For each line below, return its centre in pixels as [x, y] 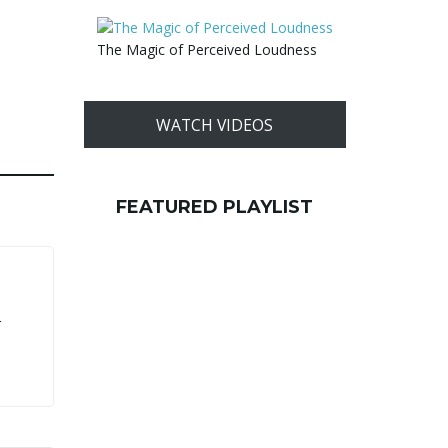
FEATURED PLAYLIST [215, 207]
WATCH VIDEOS [215, 124]
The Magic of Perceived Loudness [206, 49]
